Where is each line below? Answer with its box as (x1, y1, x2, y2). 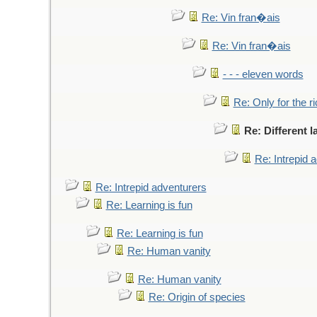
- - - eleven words (222, 69, 304, 80)
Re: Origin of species (148, 292, 246, 303)
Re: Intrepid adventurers (95, 182, 207, 193)
